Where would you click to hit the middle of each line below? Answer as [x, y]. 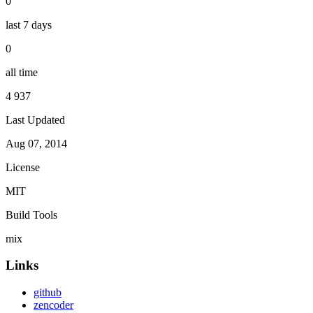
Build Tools [31, 214]
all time [22, 72]
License [23, 167]
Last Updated [35, 119]
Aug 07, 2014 [36, 143]
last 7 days [29, 24]
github [48, 293]
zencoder [53, 305]
